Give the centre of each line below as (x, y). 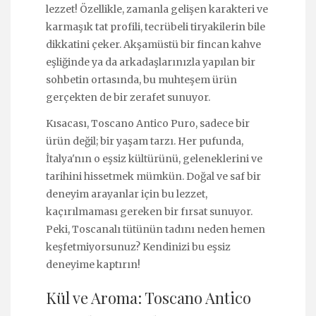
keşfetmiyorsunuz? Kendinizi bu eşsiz (138, 247)
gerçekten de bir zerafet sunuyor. (128, 98)
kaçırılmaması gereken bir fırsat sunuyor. (149, 211)
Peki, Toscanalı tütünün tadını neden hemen (156, 229)
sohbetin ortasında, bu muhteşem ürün (141, 80)
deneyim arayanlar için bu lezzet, (127, 194)
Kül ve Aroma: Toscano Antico (148, 298)
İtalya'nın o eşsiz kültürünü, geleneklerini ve (154, 158)
